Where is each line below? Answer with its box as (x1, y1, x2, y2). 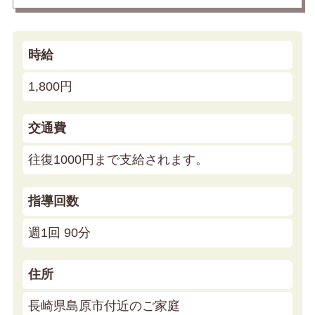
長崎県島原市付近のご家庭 (28, 298, 180, 313)
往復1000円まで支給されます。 (28, 152, 208, 167)
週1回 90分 (28, 225, 91, 240)
